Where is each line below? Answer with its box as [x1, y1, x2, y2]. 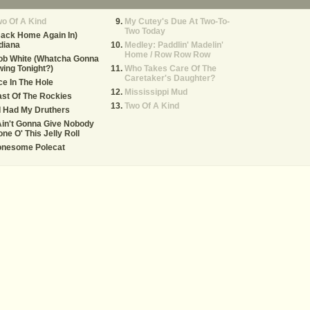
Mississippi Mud [125, 87, 188, 97]
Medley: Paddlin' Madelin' [125, 40, 224, 50]
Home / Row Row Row [125, 50, 210, 60]
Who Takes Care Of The [125, 64, 217, 73]
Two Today [125, 26, 165, 36]
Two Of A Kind [125, 101, 179, 111]
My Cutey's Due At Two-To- [125, 17, 230, 26]
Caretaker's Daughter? [125, 73, 215, 83]
